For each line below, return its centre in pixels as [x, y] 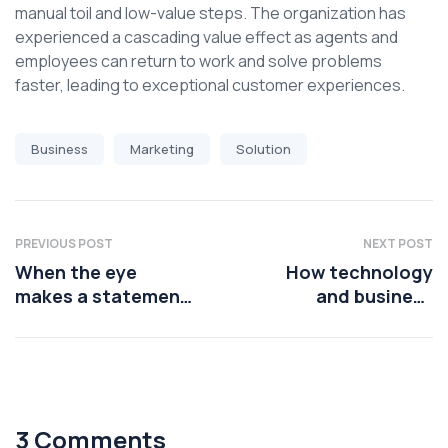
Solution [263, 149]
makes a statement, [104, 296]
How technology [359, 272]
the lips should [80, 320]
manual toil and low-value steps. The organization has [210, 13]
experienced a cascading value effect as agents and [206, 37]
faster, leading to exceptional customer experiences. [210, 85]
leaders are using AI [345, 320]
